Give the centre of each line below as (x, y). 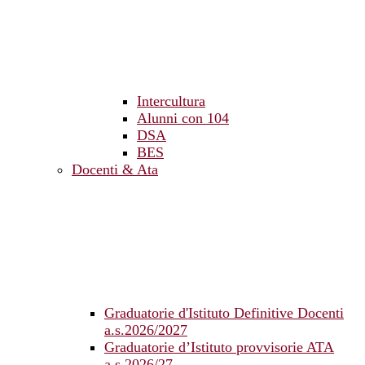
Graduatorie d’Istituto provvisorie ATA (219, 347)
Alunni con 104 (183, 119)
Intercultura (171, 101)
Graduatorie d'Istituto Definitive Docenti (224, 313)
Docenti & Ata (115, 170)
